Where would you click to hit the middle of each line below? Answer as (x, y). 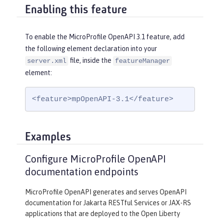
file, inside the (91, 61)
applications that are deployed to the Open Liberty (103, 214)
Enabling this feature (76, 10)
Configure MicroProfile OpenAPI (96, 159)
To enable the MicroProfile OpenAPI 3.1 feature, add (105, 37)
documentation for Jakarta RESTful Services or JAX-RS (108, 203)
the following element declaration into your (91, 49)
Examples (48, 137)
